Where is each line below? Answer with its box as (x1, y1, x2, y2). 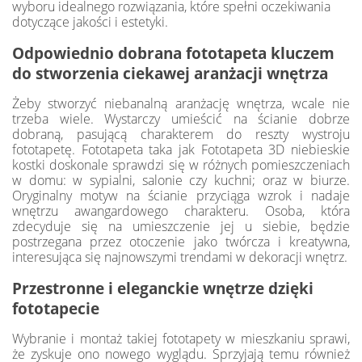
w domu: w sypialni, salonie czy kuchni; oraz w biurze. (12, 171, 350, 190)
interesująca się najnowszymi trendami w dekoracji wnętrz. (12, 248, 347, 267)
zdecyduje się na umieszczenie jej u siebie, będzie (12, 217, 350, 236)
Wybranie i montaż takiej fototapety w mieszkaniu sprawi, (12, 330, 350, 348)
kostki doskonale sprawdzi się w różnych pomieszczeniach (12, 156, 350, 175)
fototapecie (12, 298, 99, 319)
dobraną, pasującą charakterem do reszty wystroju (12, 125, 350, 144)
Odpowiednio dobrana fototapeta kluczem (12, 43, 335, 64)
